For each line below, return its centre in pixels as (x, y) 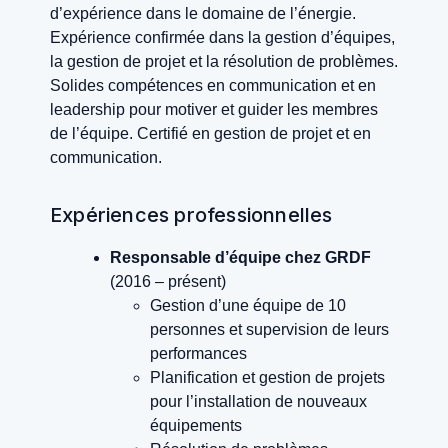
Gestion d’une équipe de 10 (248, 306)
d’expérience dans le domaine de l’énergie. (203, 14)
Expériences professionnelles (191, 215)
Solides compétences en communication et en (213, 86)
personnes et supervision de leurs (269, 330)
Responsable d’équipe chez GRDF (240, 258)
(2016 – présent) (168, 282)
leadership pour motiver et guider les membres (214, 110)
